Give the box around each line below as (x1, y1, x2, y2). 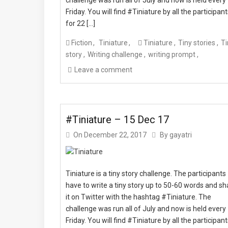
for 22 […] (66, 19, 95, 27)
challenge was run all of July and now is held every (66, 204, 226, 213)
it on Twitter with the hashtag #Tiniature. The (66, 192, 211, 201)
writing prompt (148, 50, 195, 59)
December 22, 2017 (84, 130, 147, 139)
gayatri (169, 130, 192, 139)
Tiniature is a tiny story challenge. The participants (66, 169, 226, 178)
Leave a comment (74, 65, 132, 74)
